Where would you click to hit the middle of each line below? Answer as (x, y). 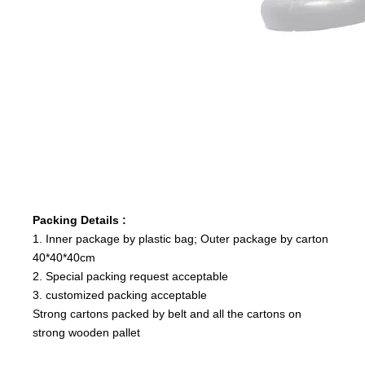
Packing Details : (79, 220)
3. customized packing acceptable (120, 295)
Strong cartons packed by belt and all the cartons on (167, 313)
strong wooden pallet (86, 332)
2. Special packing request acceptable (130, 276)
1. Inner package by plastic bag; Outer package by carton (180, 238)
